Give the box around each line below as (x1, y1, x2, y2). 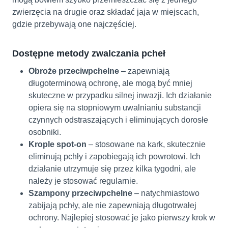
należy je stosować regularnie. (28, 177, 138, 186)
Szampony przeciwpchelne (28, 189, 132, 198)
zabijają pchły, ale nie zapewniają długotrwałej (28, 201, 196, 210)
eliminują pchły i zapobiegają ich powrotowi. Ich (28, 152, 201, 161)
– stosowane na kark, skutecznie (87, 140, 206, 149)
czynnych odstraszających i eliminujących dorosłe (28, 116, 208, 125)
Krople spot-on (28, 140, 87, 149)
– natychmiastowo (132, 189, 199, 198)
